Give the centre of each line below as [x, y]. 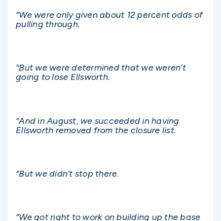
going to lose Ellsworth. [63, 77]
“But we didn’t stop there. [68, 173]
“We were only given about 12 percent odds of [109, 15]
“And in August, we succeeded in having [98, 121]
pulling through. [48, 24]
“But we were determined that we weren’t [101, 68]
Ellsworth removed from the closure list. [96, 130]
